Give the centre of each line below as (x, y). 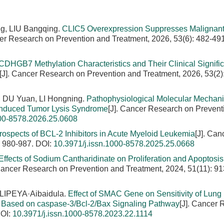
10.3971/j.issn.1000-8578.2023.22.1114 (82, 214)
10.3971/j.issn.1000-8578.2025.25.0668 (124, 144)
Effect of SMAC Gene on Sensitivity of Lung (145, 194)
